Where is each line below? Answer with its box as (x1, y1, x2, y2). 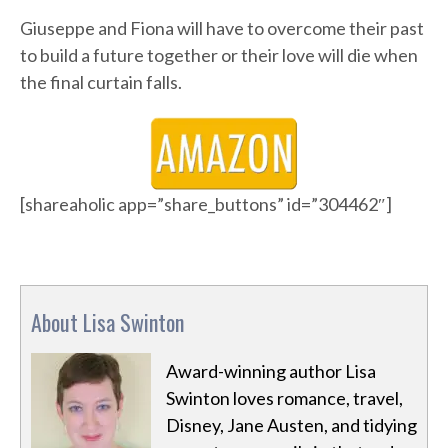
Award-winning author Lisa (166, 360, 376, 383)
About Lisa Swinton (31, 306, 184, 339)
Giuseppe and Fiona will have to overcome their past (20, 17, 424, 40)
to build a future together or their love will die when (20, 44, 418, 67)
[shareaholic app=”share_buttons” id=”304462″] (20, 193, 392, 216)
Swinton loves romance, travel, (166, 387, 403, 410)
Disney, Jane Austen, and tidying (166, 414, 417, 437)
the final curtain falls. (20, 71, 182, 94)
